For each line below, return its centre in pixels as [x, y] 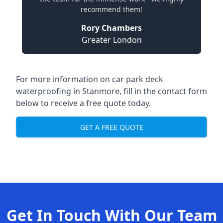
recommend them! [111, 9]
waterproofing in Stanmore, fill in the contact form [111, 91]
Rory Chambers [111, 28]
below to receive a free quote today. [83, 103]
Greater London [111, 40]
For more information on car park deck [90, 79]
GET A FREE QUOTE [111, 127]
